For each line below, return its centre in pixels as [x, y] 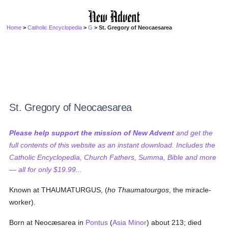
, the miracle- [190, 190]
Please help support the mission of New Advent [92, 133]
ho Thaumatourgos [138, 190]
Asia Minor [130, 222]
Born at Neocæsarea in [48, 222]
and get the [194, 133]
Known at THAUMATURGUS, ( [59, 190]
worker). [23, 202]
